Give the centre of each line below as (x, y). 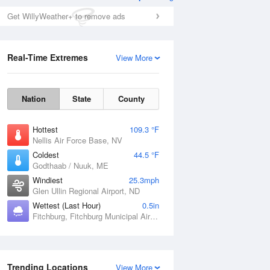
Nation (33, 99)
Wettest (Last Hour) (67, 205)
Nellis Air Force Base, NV (77, 140)
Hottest (45, 129)
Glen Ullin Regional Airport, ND (86, 191)
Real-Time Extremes (48, 57)
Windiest (48, 180)
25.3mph (144, 180)
